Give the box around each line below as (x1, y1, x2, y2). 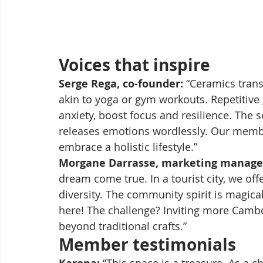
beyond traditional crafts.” (59, 218, 187, 233)
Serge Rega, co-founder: (59, 76, 183, 91)
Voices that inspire (59, 53, 210, 76)
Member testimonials (59, 232, 236, 256)
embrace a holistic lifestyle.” (59, 139, 197, 154)
